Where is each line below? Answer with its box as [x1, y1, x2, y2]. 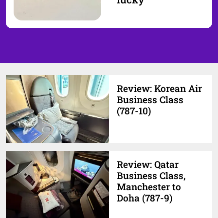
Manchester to [117, 181, 181, 193]
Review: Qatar [117, 158, 179, 171]
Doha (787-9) [117, 192, 172, 204]
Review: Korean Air [117, 82, 202, 95]
